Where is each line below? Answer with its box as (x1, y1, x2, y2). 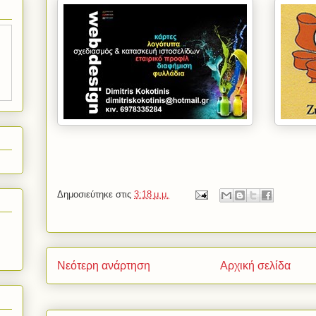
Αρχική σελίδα (220, 260, 291, 272)
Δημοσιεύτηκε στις (57, 189, 134, 200)
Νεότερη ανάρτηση (57, 260, 150, 272)
